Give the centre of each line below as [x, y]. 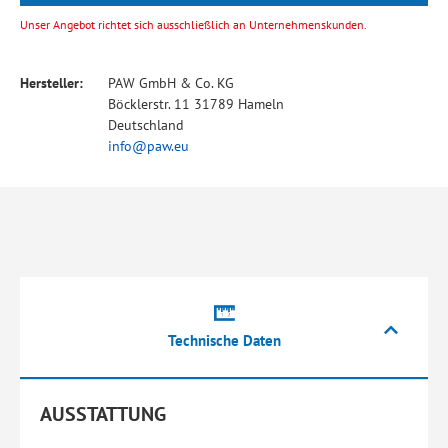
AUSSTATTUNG [103, 414]
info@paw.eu [148, 146]
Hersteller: [51, 83]
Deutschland [146, 125]
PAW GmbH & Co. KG [171, 83]
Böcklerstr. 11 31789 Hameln [196, 104]
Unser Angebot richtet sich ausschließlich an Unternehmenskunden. [193, 24]
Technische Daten [224, 340]
